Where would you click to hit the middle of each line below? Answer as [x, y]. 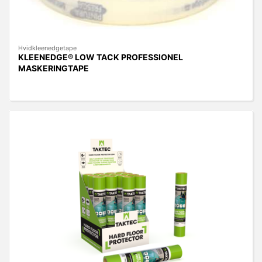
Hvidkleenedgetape [47, 48]
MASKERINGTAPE [54, 68]
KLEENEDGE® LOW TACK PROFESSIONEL [101, 57]
